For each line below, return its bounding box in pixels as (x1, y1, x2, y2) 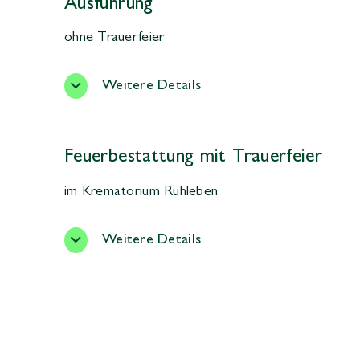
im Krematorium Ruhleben (64, 185, 219, 200)
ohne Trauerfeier (64, 31, 165, 46)
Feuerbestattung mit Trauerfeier (64, 148, 323, 168)
